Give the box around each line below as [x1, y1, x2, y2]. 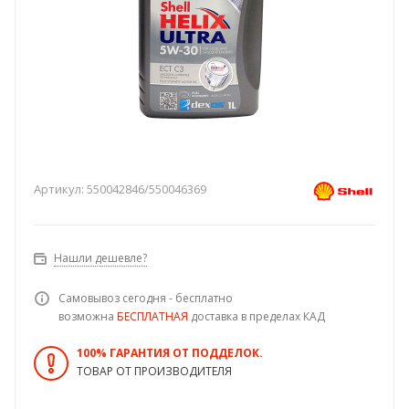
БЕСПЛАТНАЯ [117, 309, 188, 325]
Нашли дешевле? [54, 250, 147, 267]
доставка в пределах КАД [188, 309, 325, 325]
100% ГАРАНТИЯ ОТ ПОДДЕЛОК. [77, 345, 263, 362]
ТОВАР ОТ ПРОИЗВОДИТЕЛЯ [77, 363, 232, 380]
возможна [58, 309, 117, 325]
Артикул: [34, 181, 84, 198]
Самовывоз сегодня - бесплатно [58, 290, 233, 307]
